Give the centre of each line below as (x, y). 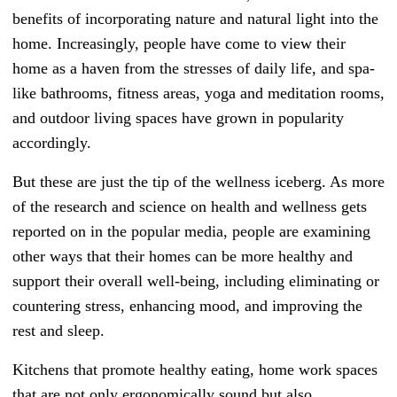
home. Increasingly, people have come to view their (179, 44)
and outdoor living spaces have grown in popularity (178, 118)
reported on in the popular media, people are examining (191, 232)
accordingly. (52, 143)
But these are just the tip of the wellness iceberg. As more (198, 182)
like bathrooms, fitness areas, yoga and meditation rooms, (198, 93)
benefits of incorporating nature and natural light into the (195, 19)
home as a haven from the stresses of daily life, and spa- (194, 69)
